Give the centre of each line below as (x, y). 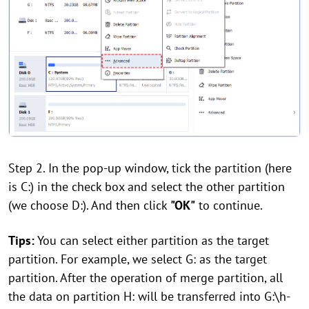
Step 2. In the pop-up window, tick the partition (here (150, 168)
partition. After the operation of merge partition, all (146, 277)
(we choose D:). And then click (89, 205)
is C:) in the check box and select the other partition (147, 186)
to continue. (229, 205)
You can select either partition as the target (152, 240)
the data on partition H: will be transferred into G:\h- (149, 296)
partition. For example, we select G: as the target (138, 259)
